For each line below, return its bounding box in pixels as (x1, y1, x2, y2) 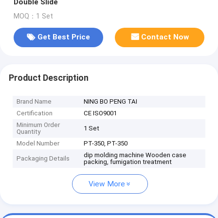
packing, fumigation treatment (84, 158, 172, 166)
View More (89, 180, 125, 189)
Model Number (17, 140, 60, 147)
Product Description (8, 73, 89, 83)
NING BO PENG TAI (84, 98, 138, 106)
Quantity (17, 128, 41, 136)
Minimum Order (17, 121, 60, 129)
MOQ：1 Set (13, 12, 53, 20)
